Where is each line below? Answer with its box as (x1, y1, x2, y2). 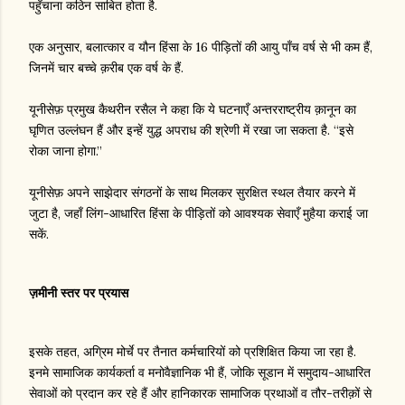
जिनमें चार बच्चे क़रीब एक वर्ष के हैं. (29, 60, 184, 77)
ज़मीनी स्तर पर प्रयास (29, 285, 128, 302)
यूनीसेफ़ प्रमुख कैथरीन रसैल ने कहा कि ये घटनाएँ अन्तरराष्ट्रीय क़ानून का (29, 101, 356, 118)
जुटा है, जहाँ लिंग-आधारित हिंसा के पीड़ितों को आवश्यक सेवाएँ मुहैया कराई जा (29, 205, 368, 222)
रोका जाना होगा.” (29, 143, 102, 160)
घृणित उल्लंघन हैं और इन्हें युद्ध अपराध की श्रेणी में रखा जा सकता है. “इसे (29, 122, 353, 139)
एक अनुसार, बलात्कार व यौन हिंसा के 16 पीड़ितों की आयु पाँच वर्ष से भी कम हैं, (29, 39, 372, 56)
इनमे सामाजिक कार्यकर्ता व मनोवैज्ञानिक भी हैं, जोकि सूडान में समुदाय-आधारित (29, 363, 371, 381)
